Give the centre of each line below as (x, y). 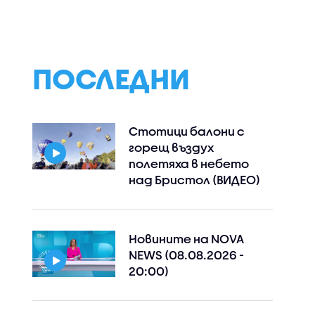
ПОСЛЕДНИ (111, 78)
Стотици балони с (186, 131)
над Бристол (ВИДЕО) (194, 180)
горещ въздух (171, 147)
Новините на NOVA (186, 239)
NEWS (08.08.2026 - (186, 255)
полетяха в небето (188, 163)
